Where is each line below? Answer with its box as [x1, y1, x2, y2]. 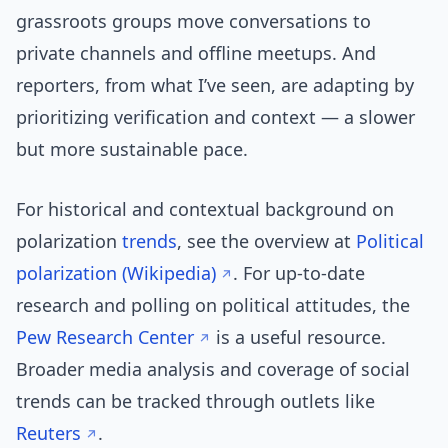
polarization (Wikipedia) [16, 261, 216, 286]
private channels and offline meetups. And [16, 41, 376, 66]
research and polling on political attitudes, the [16, 293, 410, 318]
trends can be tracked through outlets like [16, 389, 375, 414]
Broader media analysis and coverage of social [16, 357, 410, 382]
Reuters [16, 421, 81, 446]
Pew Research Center [16, 325, 194, 350]
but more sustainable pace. [16, 137, 248, 162]
